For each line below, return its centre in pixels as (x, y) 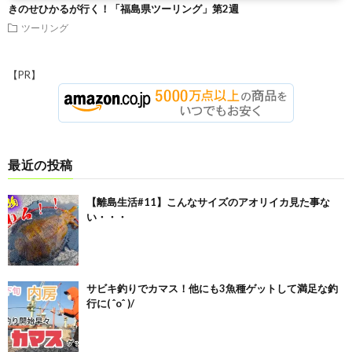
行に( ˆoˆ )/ (110, 303)
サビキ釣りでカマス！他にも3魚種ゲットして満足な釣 (212, 288)
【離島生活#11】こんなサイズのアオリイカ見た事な (208, 202)
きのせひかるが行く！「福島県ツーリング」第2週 (123, 8)
